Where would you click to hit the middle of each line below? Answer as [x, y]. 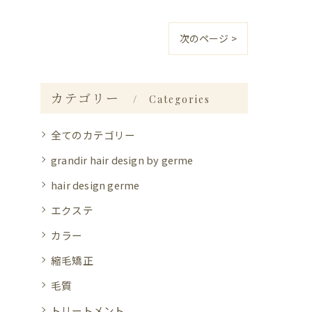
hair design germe [95, 185]
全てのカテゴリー [93, 134]
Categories [180, 99]
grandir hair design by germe [122, 159]
